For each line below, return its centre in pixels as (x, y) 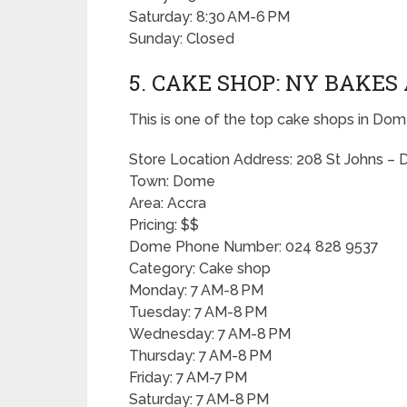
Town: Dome (172, 181)
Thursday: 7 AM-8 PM (200, 356)
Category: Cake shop (200, 268)
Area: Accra (168, 203)
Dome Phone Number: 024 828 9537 (254, 247)
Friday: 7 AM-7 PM (188, 377)
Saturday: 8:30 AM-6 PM (209, 17)
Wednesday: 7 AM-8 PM (210, 334)
